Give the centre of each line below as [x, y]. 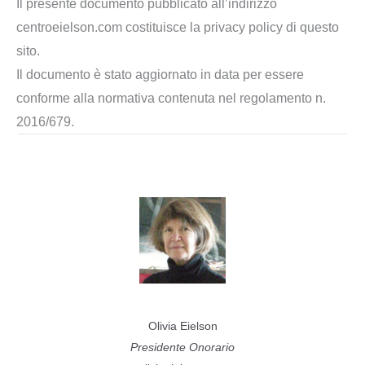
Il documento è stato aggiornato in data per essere [160, 74]
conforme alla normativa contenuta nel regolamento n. [171, 98]
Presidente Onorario [182, 347]
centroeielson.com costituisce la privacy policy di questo [178, 27]
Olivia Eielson [182, 325]
